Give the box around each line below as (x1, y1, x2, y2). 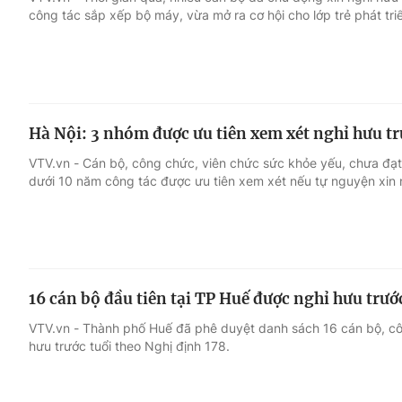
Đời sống (249, 78, 313, 96)
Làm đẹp (249, 146, 313, 164)
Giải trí (29, 78, 76, 96)
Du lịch (249, 112, 298, 130)
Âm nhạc (29, 146, 92, 164)
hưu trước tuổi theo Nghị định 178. (29, 338, 230, 354)
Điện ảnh (29, 112, 92, 130)
